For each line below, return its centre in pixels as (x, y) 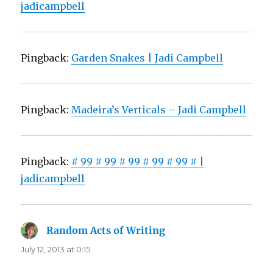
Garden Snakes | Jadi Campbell (147, 58)
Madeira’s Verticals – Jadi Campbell (159, 109)
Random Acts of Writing (106, 230)
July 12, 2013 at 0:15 (56, 249)
